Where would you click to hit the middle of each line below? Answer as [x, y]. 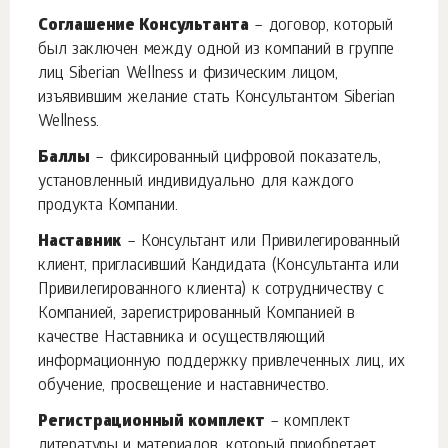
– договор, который [321, 26]
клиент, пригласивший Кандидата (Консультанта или [218, 266]
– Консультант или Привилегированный [260, 242]
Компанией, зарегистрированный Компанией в [196, 314]
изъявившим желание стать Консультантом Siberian [216, 98]
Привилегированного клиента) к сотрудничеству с [211, 290]
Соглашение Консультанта [143, 26]
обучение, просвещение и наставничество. [183, 386]
